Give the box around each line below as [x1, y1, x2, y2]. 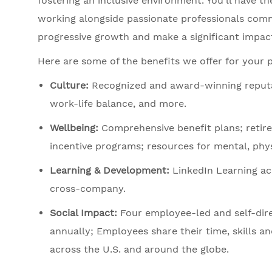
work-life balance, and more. [50, 98, 186, 110]
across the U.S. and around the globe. [50, 243, 229, 256]
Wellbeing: [50, 122, 98, 134]
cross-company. [50, 183, 126, 195]
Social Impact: [50, 207, 117, 219]
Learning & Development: [50, 165, 169, 177]
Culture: [50, 80, 89, 92]
